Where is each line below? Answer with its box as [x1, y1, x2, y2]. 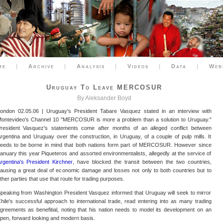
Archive [28, 63, 54, 69]
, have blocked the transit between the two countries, [73, 159, 212, 165]
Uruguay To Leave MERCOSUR [46, 84, 162, 91]
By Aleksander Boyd [77, 95, 131, 102]
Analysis [77, 63, 105, 69]
